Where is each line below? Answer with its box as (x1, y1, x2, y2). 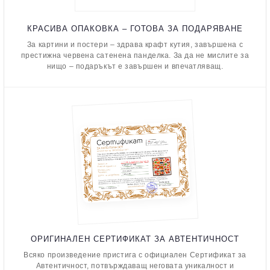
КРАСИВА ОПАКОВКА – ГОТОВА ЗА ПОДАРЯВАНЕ (27, 24, 243, 33)
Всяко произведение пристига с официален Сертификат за (24, 250, 246, 259)
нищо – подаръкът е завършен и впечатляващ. (46, 62, 224, 71)
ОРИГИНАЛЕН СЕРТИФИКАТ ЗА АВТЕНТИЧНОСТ (31, 234, 239, 243)
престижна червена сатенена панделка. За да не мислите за (20, 51, 250, 60)
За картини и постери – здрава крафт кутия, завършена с (27, 40, 243, 49)
